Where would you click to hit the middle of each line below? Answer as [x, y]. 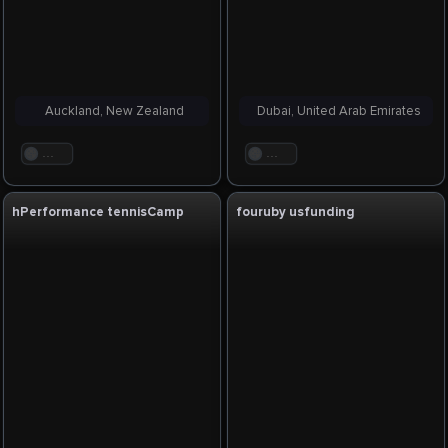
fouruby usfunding [296, 212]
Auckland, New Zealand [112, 110]
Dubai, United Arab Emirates [335, 110]
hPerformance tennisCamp [98, 212]
